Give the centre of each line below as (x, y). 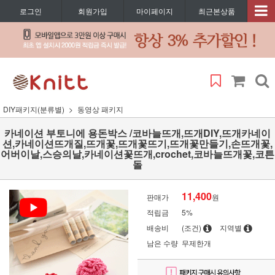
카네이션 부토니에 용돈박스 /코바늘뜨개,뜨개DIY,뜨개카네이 (137, 133)
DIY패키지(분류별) (34, 109)
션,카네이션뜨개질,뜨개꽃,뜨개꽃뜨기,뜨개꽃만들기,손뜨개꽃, (137, 143)
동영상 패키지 (100, 109)
